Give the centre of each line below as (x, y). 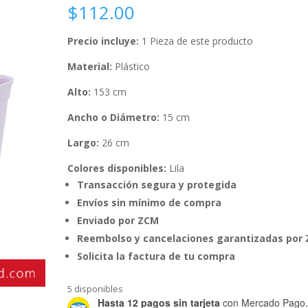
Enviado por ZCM (118, 220)
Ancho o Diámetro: (114, 117)
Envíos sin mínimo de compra (150, 202)
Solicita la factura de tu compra (156, 256)
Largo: (84, 142)
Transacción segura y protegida (157, 184)
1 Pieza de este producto (198, 41)
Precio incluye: (105, 41)
